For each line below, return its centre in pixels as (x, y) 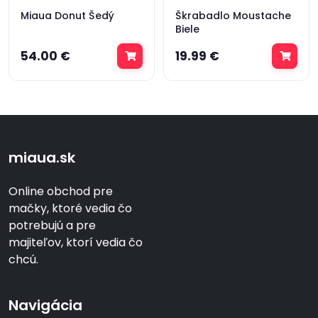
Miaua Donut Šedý (67, 16)
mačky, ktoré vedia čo (70, 208)
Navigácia (45, 305)
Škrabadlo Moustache (233, 16)
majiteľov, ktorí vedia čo (76, 242)
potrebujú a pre (52, 225)
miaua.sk (42, 158)
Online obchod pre (61, 191)
